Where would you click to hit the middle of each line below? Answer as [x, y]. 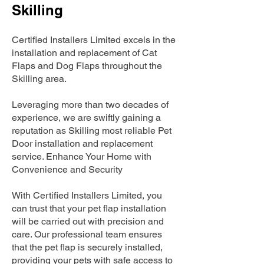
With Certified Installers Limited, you [87, 195]
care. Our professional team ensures [87, 234]
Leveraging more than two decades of [90, 105]
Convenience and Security [67, 169]
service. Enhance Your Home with [82, 156]
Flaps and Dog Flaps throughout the [87, 66]
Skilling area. [39, 79]
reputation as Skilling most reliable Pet [92, 131]
